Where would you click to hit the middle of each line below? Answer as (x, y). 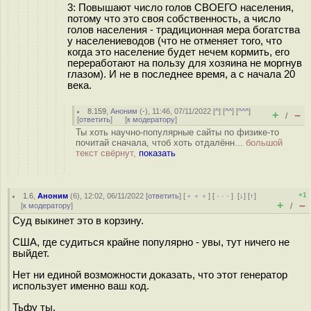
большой (264, 143)
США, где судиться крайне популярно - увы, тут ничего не (151, 242)
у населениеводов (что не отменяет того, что (175, 41)
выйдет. (31, 253)
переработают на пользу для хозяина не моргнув (185, 63)
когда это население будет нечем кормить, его (178, 52)
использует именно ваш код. (81, 286)
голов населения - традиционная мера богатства (184, 30)
